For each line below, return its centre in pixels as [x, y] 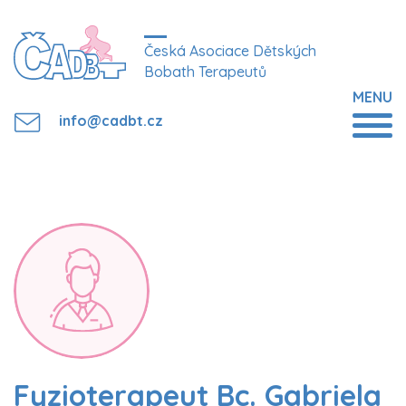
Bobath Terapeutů [205, 72]
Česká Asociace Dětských [230, 51]
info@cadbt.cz [111, 121]
